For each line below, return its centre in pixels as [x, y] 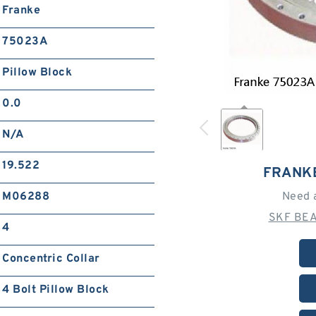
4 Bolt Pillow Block [56, 290]
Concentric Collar [51, 259]
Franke [22, 11]
